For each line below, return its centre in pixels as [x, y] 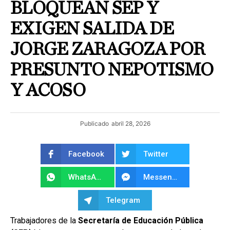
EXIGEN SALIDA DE [92, 29]
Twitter [156, 154]
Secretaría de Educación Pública [141, 220]
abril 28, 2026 [131, 124]
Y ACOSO [48, 91]
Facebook [86, 154]
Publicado [94, 124]
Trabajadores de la [44, 220]
